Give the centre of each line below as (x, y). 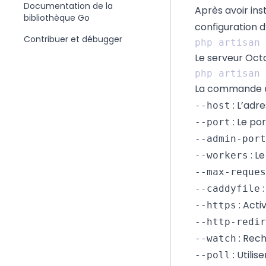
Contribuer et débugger (73, 39)
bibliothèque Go (57, 18)
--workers (221, 155)
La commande (229, 89)
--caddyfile (227, 189)
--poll (213, 255)
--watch (216, 238)
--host (213, 105)
